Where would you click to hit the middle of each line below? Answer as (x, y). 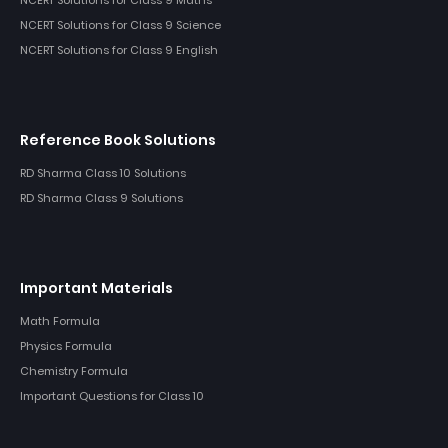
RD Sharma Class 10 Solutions (103, 172)
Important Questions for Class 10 (112, 395)
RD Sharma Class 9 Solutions (101, 197)
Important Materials (96, 287)
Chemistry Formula (74, 370)
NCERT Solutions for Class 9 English (119, 49)
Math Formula (60, 320)
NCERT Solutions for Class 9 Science (120, 24)
